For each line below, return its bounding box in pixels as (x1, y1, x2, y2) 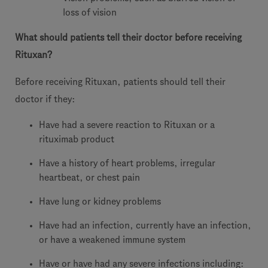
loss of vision (63, 7, 117, 17)
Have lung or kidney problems (39, 196, 161, 206)
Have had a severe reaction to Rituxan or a (39, 120, 215, 130)
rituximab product (39, 134, 114, 144)
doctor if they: (15, 94, 75, 104)
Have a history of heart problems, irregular (39, 158, 215, 168)
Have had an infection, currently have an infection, (39, 220, 251, 230)
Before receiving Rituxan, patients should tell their (15, 77, 226, 87)
